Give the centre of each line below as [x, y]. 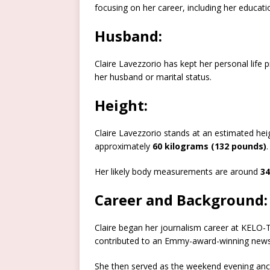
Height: [121, 105]
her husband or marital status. [153, 77]
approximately [124, 146]
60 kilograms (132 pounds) [209, 146]
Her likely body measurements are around [177, 172]
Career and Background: [181, 200]
